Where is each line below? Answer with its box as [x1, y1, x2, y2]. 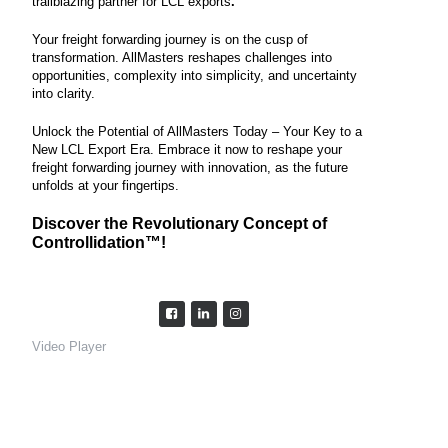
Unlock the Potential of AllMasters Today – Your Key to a [32, 124, 363, 139]
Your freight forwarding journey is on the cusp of [32, 32, 309, 47]
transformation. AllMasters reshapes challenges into [32, 50, 333, 65]
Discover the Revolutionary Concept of [32, 215, 328, 232]
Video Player [32, 339, 107, 354]
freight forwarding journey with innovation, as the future [32, 160, 349, 175]
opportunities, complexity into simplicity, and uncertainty [32, 68, 358, 83]
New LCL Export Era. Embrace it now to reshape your [32, 142, 343, 157]
